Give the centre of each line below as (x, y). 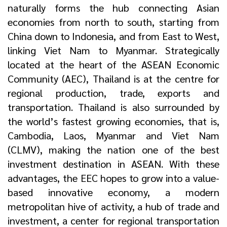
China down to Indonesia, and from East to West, (113, 36)
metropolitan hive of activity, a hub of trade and (113, 206)
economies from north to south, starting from (113, 22)
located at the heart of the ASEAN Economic (113, 65)
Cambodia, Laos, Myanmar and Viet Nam (113, 136)
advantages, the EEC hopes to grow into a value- (113, 178)
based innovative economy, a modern (113, 192)
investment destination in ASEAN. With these (113, 164)
